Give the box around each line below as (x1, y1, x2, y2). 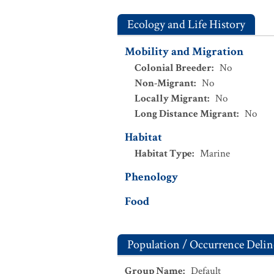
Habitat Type (135, 147, 192, 160)
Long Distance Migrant (135, 107, 237, 120)
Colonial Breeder (135, 61, 212, 75)
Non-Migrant (135, 76, 194, 90)
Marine (200, 147, 230, 160)
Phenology (125, 169, 178, 185)
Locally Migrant (135, 92, 207, 105)
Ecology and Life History (127, 17, 245, 32)
